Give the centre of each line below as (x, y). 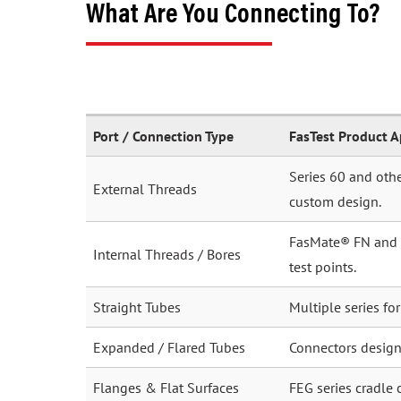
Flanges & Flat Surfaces (166, 388)
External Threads (145, 189)
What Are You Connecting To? (233, 16)
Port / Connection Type (163, 136)
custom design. (335, 201)
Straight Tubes (137, 307)
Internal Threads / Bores (167, 254)
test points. (323, 267)
